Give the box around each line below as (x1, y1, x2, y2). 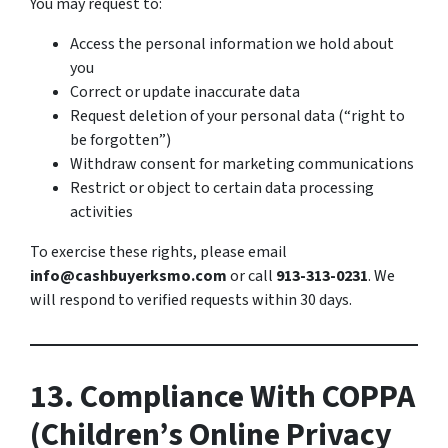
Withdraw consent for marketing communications (70, 153, 414, 175)
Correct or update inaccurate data (70, 81, 300, 103)
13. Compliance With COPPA (30, 374, 415, 420)
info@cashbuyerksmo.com (30, 265, 227, 287)
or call (227, 265, 276, 287)
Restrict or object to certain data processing (70, 177, 374, 199)
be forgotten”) (70, 129, 171, 151)
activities (70, 201, 133, 223)
